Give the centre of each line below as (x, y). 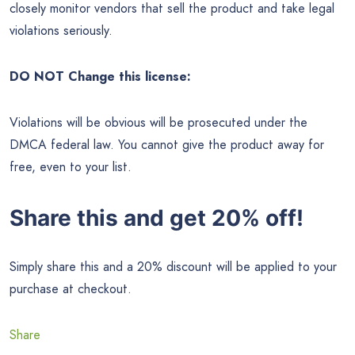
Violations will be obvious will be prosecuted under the (158, 122)
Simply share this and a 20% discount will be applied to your (173, 267)
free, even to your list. (71, 166)
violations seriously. (61, 30)
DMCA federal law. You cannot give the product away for (167, 144)
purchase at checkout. (71, 289)
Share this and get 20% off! (157, 218)
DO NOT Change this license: (100, 76)
